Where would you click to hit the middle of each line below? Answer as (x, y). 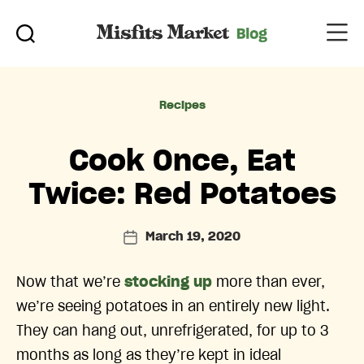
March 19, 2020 (193, 236)
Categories (222, 103)
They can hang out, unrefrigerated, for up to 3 (173, 331)
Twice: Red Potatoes (182, 195)
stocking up (168, 282)
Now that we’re (70, 282)
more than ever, (269, 282)
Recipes (182, 105)
